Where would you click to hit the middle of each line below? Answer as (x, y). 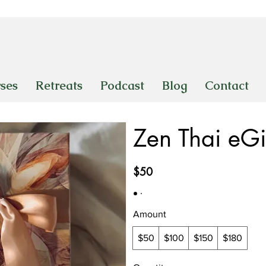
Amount (150, 214)
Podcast (122, 85)
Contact (227, 85)
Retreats (59, 85)
